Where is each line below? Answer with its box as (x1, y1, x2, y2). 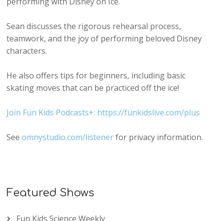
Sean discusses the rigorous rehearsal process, (6, 21, 182, 32)
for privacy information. (113, 132, 203, 143)
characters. (6, 45, 47, 57)
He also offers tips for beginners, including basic (6, 70, 186, 81)
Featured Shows (6, 187, 95, 199)
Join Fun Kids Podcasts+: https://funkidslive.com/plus (6, 107, 200, 118)
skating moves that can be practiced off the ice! (6, 82, 180, 94)
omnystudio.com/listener (22, 132, 114, 143)
